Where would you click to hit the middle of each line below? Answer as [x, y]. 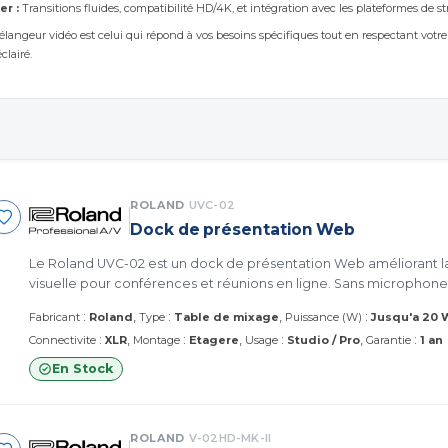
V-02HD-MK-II [230, 437]
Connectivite [62, 339]
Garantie [388, 339]
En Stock [82, 368]
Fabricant [54, 316]
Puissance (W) [323, 316]
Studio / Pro [323, 339]
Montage [156, 339]
